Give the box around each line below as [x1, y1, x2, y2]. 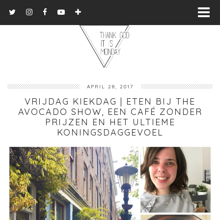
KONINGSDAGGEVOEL [56, 126, 164, 138]
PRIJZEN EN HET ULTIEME [45, 116, 175, 128]
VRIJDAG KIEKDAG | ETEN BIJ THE [25, 95, 195, 107]
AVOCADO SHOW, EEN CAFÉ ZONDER [18, 106, 202, 117]
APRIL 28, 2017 [86, 83, 134, 90]
